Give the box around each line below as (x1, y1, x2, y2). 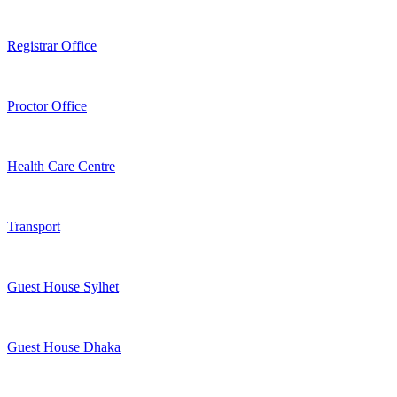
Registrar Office (7, 38, 97, 54)
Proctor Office (7, 98, 87, 114)
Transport (7, 219, 60, 235)
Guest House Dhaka (7, 339, 121, 355)
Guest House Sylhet (7, 279, 119, 295)
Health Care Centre (7, 159, 115, 175)
